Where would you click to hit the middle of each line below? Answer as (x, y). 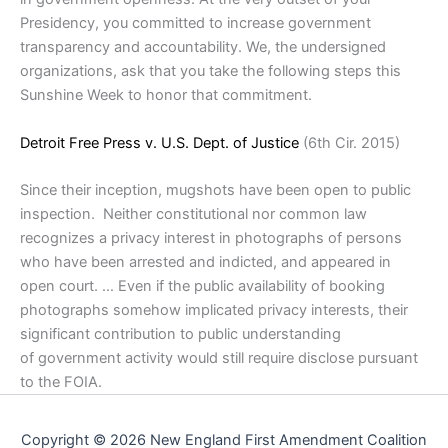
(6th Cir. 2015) (349, 142)
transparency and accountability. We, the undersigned (203, 47)
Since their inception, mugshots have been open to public (215, 190)
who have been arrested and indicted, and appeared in (205, 262)
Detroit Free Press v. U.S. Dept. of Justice (159, 142)
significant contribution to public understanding (180, 334)
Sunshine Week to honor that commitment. (166, 95)
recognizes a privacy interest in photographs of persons (211, 238)
